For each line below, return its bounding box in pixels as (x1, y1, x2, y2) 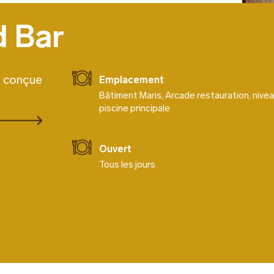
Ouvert (98, 143, 131, 155)
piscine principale (98, 103, 170, 114)
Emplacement (98, 74, 164, 86)
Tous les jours (98, 159, 155, 170)
